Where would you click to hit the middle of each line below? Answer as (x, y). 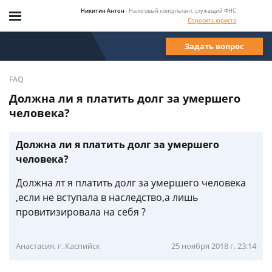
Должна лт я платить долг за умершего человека (131, 183)
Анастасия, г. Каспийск (58, 246)
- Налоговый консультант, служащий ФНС (181, 10)
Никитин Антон (103, 10)
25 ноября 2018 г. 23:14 (214, 246)
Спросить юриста (212, 20)
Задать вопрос (214, 46)
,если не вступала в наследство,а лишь (107, 197)
